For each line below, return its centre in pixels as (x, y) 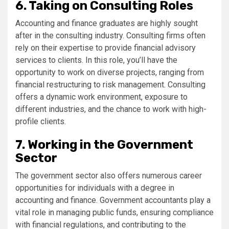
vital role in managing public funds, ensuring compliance (114, 212)
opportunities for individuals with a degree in (95, 188)
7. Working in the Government (104, 145)
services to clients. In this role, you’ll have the (96, 60)
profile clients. (41, 121)
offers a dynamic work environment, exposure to (101, 97)
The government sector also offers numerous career (109, 176)
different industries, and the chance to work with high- (111, 109)
